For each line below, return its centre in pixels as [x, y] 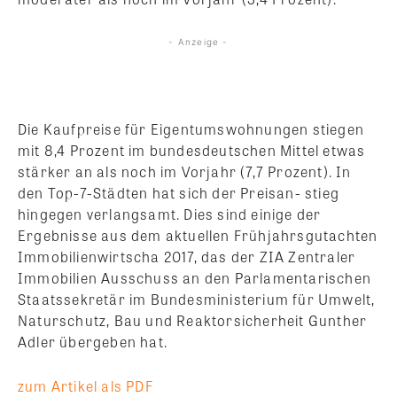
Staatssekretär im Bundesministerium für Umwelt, [197, 300]
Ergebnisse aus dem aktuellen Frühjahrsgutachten [198, 236]
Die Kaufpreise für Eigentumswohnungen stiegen [191, 129]
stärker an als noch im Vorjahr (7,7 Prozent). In [185, 172]
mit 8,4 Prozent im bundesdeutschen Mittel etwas [192, 151]
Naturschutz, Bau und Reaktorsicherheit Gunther [193, 321]
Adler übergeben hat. [93, 342]
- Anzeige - [198, 42]
